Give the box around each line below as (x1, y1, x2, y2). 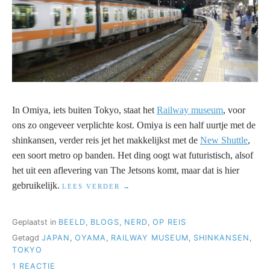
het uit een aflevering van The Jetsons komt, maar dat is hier (12, 165, 239, 176)
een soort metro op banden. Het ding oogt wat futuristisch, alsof (12, 150, 253, 161)
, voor (223, 105, 245, 116)
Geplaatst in (12, 217, 58, 227)
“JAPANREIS (122, 182, 172, 190)
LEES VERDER (62, 183, 123, 190)
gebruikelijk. (12, 180, 62, 191)
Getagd (12, 233, 42, 243)
